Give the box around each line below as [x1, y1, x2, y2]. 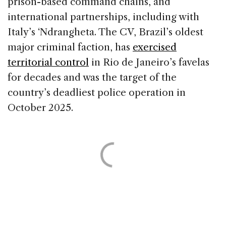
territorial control [8, 56, 89, 69]
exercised [133, 41, 177, 53]
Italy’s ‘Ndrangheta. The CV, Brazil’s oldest [8, 26, 203, 38]
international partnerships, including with [8, 11, 199, 23]
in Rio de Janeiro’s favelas [89, 56, 209, 69]
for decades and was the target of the [8, 72, 177, 84]
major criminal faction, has [8, 41, 133, 53]
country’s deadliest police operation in [8, 87, 186, 99]
